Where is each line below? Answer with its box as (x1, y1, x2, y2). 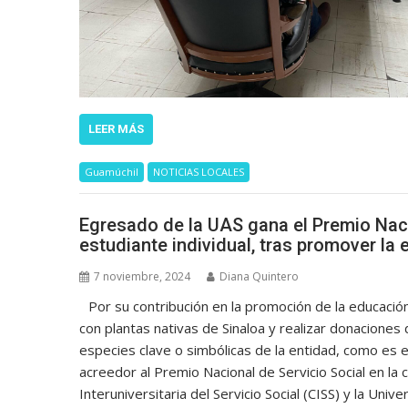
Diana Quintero (219, 268, 299, 284)
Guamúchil (85, 165, 138, 179)
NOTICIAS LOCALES (153, 165, 244, 179)
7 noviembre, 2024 (94, 268, 190, 284)
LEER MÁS (88, 122, 144, 137)
